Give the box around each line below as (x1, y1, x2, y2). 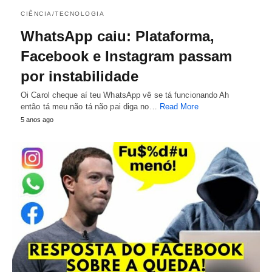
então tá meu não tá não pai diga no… (21, 101, 160, 111)
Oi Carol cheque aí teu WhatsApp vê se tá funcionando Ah (21, 90, 229, 100)
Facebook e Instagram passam (21, 47, 232, 64)
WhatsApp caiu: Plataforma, (21, 27, 214, 44)
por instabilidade (21, 67, 138, 84)
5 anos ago (21, 115, 53, 123)
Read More (159, 101, 199, 111)
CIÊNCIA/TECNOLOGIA (21, 10, 104, 17)
